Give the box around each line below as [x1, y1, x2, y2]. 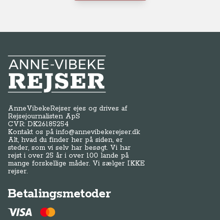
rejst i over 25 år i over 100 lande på [8, 151, 129, 160]
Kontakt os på [8, 128, 56, 137]
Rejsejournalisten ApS [8, 112, 80, 121]
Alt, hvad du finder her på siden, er [8, 136, 123, 144]
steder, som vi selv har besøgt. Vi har [8, 143, 131, 152]
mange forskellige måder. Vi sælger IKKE [8, 159, 145, 168]
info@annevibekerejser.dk [56, 128, 140, 137]
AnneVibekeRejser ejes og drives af [8, 104, 127, 113]
